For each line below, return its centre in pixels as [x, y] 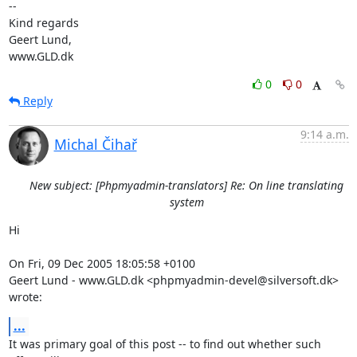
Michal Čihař [95, 144]
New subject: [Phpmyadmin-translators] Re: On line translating [186, 185]
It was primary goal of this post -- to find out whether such [165, 343]
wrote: [25, 296]
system [186, 202]
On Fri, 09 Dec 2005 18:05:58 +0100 [102, 263]
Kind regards [43, 22]
